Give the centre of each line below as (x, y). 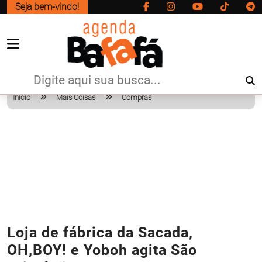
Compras (137, 97)
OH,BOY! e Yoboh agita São (102, 250)
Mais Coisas (76, 97)
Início (21, 97)
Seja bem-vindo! (47, 7)
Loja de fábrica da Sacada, (100, 233)
